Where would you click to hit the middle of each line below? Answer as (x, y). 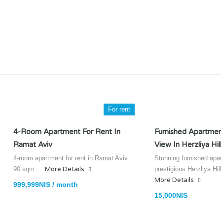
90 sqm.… (29, 169)
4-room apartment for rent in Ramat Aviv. (71, 158)
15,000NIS (171, 195)
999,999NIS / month (46, 184)
